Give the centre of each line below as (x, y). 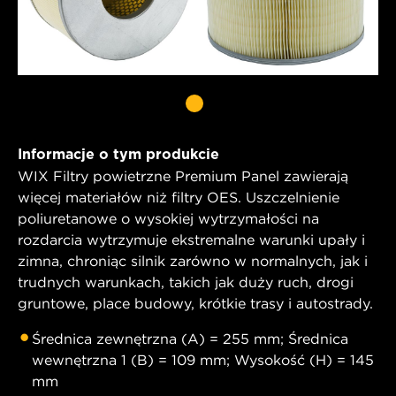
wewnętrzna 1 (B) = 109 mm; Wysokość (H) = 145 (203, 360)
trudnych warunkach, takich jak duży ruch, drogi (186, 282)
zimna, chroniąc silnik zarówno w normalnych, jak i (193, 261)
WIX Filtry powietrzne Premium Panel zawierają (183, 176)
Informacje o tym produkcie (118, 155)
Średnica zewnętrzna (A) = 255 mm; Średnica (190, 339)
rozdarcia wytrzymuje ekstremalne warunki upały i (191, 240)
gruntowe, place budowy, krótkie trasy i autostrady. (195, 304)
